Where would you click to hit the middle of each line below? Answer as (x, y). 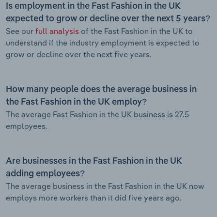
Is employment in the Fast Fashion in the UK (93, 6)
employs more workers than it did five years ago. (94, 197)
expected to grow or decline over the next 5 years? (108, 19)
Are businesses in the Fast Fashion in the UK (94, 161)
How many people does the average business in (101, 89)
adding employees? (45, 174)
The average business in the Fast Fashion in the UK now (105, 186)
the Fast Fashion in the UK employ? (76, 102)
